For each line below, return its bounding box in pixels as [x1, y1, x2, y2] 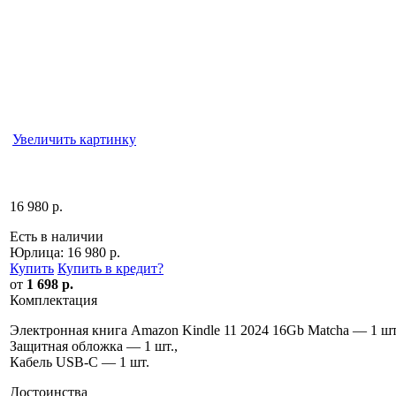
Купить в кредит [57, 260, 157, 276]
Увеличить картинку [12, 131, 136, 147]
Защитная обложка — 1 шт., [10, 338, 178, 354]
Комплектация [10, 292, 97, 308]
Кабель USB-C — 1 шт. [10, 354, 149, 369]
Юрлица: [10, 244, 67, 260]
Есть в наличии [10, 228, 103, 244]
